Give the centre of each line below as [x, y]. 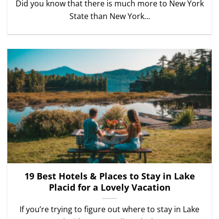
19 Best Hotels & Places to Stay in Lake [109, 176]
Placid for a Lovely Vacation [109, 187]
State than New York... [109, 16]
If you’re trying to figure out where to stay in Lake [109, 209]
